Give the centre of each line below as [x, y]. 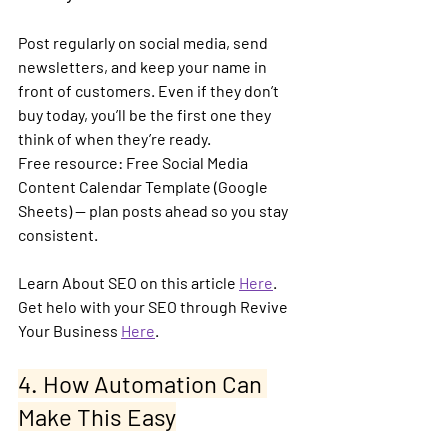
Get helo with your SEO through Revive [154, 306]
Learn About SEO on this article [128, 282]
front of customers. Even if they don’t [150, 90]
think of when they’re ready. [114, 138]
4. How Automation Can [142, 383]
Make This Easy [97, 416]
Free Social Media [187, 162]
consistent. [58, 234]
